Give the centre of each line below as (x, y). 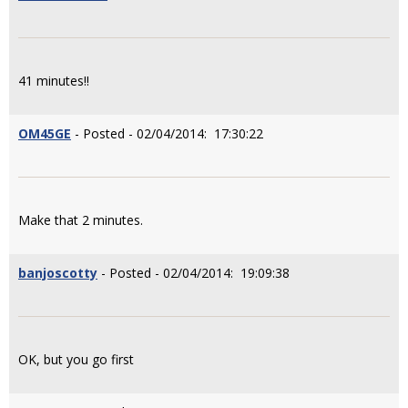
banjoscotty (58, 273)
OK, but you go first (76, 359)
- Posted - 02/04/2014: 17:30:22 (167, 133)
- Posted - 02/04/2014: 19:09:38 (194, 273)
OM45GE (45, 133)
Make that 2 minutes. (84, 220)
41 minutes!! (54, 81)
